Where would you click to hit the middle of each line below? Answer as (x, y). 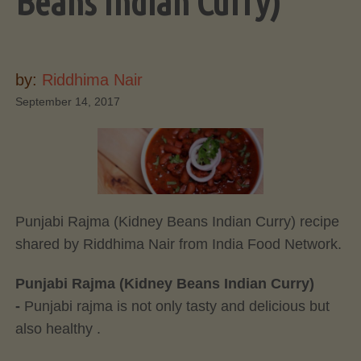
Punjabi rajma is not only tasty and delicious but (176, 307)
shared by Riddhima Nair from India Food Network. (178, 244)
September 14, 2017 (67, 102)
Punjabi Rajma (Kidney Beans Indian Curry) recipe (177, 221)
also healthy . (58, 329)
